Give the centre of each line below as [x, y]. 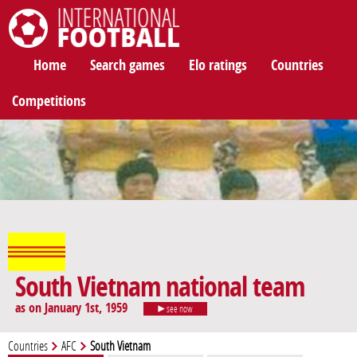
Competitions [49, 101]
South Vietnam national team [160, 288]
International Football [56, 56]
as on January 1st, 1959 [71, 308]
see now [179, 310]
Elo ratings [218, 65]
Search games [127, 65]
